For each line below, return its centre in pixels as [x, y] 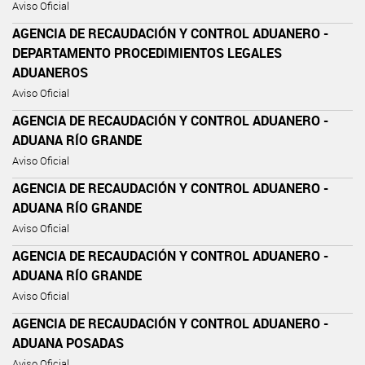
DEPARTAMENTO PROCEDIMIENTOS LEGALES [147, 53]
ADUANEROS [50, 72]
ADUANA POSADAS [68, 343]
